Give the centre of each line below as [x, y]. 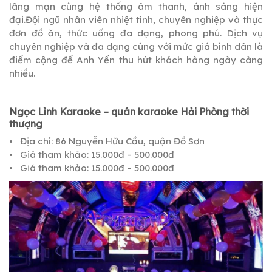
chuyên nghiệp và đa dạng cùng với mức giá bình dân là [136, 46]
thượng [26, 124]
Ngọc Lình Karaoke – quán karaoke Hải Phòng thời [129, 111]
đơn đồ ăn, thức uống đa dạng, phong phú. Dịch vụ [136, 33]
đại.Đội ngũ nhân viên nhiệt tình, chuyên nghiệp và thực [136, 19]
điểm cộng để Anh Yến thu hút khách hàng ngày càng [136, 59]
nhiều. [22, 73]
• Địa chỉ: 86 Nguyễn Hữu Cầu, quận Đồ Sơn [107, 141]
